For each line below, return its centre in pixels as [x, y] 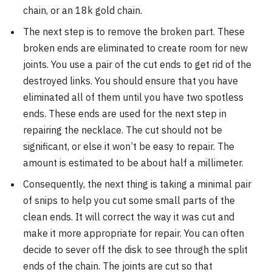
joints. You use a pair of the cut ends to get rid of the [137, 64]
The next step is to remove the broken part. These [134, 31]
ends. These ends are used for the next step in [125, 113]
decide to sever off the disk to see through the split [135, 249]
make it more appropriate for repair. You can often [134, 233]
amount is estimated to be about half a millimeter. [133, 162]
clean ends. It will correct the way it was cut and [129, 216]
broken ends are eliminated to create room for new [135, 48]
